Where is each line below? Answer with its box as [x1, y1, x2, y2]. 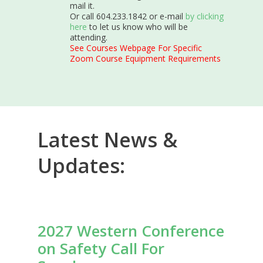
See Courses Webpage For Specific [70, 42, 203, 53]
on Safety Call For [38, 238, 165, 259]
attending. [70, 32, 108, 43]
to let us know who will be [89, 21, 188, 32]
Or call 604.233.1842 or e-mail [70, 11, 186, 22]
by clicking [186, 11, 224, 22]
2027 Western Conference [38, 220, 225, 241]
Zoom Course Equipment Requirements [70, 53, 221, 64]
